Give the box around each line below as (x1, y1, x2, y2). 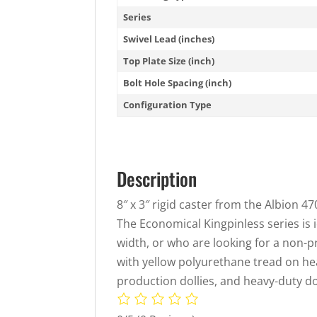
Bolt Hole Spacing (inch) (123, 76, 232, 89)
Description (117, 164, 197, 192)
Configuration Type (123, 98, 212, 111)
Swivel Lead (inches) (123, 32, 215, 45)
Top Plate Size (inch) (123, 54, 215, 67)
